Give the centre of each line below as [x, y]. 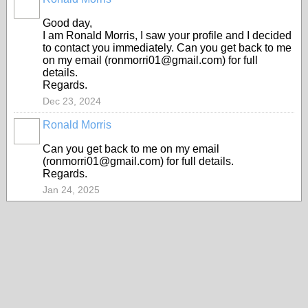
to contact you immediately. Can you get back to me [167, 48]
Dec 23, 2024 [72, 101]
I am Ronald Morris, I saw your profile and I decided [167, 35]
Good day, [67, 23]
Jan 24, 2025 [71, 190]
